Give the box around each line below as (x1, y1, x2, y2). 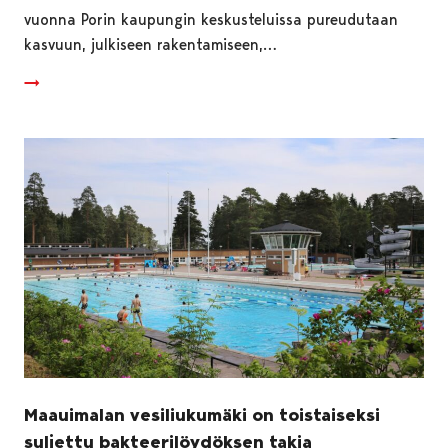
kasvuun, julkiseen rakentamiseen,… (24, 34, 277, 54)
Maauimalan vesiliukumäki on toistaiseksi (24, 403, 380, 426)
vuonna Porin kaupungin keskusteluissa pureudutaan (24, 9, 398, 29)
